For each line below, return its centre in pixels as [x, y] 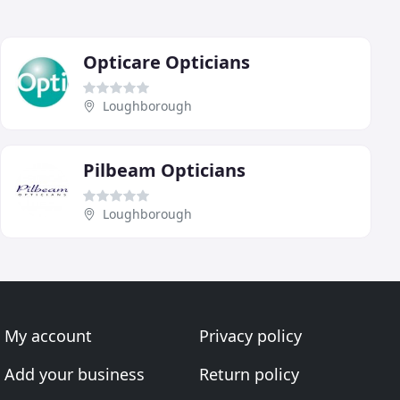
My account [49, 336]
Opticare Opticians [167, 62]
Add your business [75, 374]
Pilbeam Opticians [164, 170]
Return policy [249, 374]
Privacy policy [250, 336]
